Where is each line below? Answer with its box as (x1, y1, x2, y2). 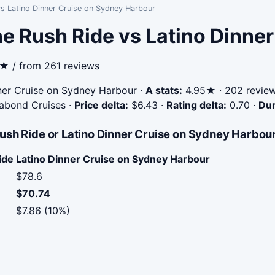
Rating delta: (166, 99, 227, 111)
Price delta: (74, 99, 128, 111)
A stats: (145, 84, 182, 96)
